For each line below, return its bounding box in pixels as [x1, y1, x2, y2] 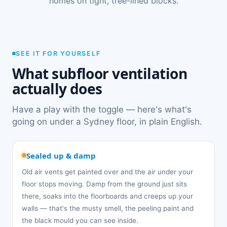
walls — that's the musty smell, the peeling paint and [22, 204, 194, 212]
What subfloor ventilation [12, 63, 187, 83]
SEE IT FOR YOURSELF [16, 49, 101, 57]
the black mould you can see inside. [22, 216, 138, 224]
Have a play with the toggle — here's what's [12, 104, 192, 115]
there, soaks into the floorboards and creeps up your [22, 192, 193, 200]
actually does [12, 79, 102, 98]
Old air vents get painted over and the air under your [22, 167, 193, 176]
